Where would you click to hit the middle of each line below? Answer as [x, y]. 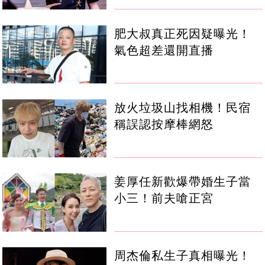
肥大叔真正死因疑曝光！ [183, 33]
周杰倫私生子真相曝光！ [183, 255]
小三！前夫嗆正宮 [164, 198]
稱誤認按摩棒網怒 [164, 124]
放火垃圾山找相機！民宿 [183, 107]
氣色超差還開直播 [164, 50]
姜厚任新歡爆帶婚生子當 [183, 181]
